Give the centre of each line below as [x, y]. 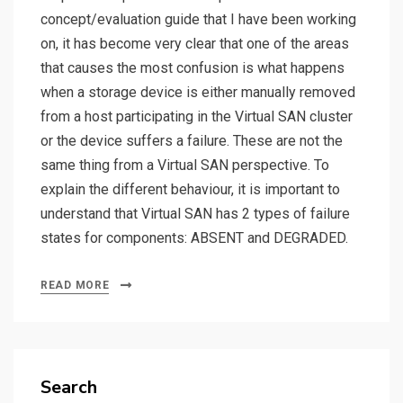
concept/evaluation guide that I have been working [198, 20]
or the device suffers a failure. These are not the [192, 141]
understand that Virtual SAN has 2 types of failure [195, 214]
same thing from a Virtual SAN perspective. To [185, 166]
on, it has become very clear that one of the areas [195, 44]
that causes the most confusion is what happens [193, 68]
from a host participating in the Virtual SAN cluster [197, 117]
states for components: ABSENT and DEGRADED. [194, 238]
